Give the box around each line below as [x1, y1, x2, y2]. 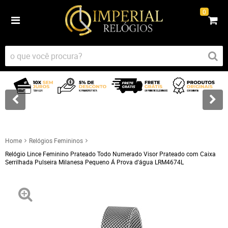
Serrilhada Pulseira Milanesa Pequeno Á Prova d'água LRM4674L [5, 157, 184, 166]
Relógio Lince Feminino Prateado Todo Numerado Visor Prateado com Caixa [5, 149, 216, 158]
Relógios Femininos [29, 136, 83, 145]
